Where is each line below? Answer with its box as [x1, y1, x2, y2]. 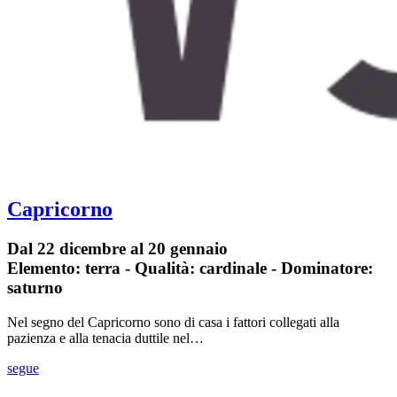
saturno [7, 278, 63, 298]
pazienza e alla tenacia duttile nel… [7, 331, 204, 346]
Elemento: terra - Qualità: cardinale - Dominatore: [7, 259, 373, 278]
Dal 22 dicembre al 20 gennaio [7, 239, 228, 259]
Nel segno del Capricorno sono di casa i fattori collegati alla [7, 315, 339, 331]
